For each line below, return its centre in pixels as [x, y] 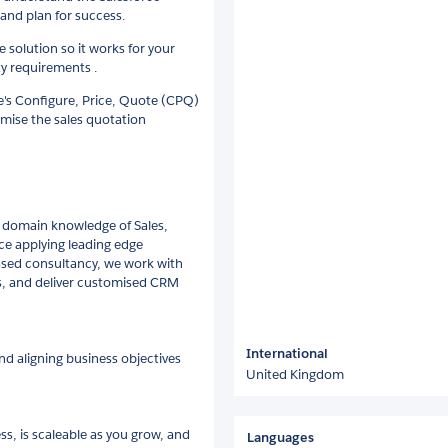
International [287, 353]
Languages [280, 437]
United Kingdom [295, 374]
